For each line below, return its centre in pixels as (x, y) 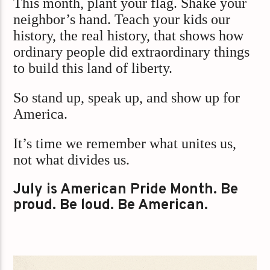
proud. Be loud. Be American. (111, 205)
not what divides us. (72, 160)
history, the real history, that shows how (129, 35)
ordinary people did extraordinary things (132, 52)
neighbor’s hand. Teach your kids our (122, 19)
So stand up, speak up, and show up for (127, 97)
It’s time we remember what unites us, (125, 144)
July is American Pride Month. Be (126, 190)
